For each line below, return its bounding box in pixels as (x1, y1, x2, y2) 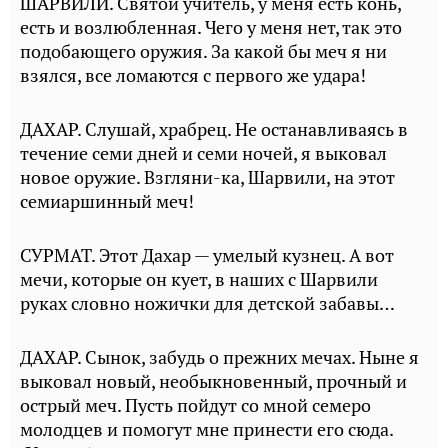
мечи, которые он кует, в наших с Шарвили (20, 268, 378, 291)
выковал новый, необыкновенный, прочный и (20, 370, 407, 393)
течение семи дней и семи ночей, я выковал (20, 142, 387, 165)
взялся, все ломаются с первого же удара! (20, 64, 366, 87)
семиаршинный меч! (20, 190, 194, 213)
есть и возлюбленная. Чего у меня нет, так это (20, 16, 402, 39)
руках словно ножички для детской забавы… (20, 292, 395, 315)
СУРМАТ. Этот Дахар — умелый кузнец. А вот (20, 244, 394, 267)
